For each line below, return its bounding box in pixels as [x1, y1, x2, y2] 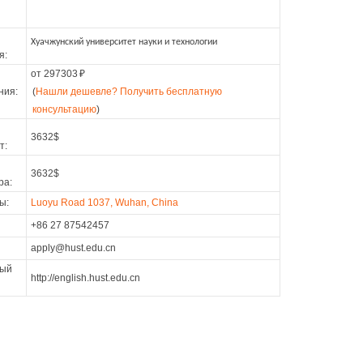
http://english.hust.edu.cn [31, 272, 140, 284]
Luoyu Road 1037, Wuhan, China [31, 197, 178, 208]
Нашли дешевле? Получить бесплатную [36, 86, 222, 97]
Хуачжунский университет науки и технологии [31, 37, 217, 47]
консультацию [32, 104, 96, 115]
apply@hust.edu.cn [31, 242, 116, 254]
